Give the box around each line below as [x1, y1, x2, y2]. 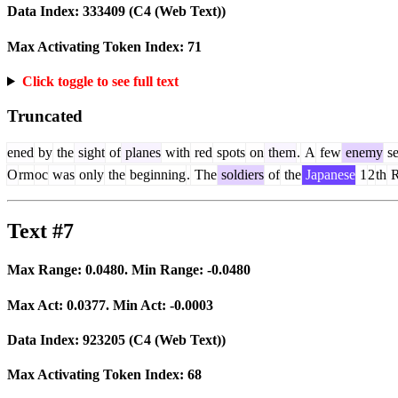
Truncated [7, 106, 83, 125]
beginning [126, 167, 186, 183]
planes [122, 145, 161, 161]
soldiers [218, 167, 264, 183]
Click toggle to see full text [21, 73, 179, 89]
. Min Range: [124, 262, 207, 278]
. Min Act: [106, 297, 170, 313]
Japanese [302, 167, 355, 183]
